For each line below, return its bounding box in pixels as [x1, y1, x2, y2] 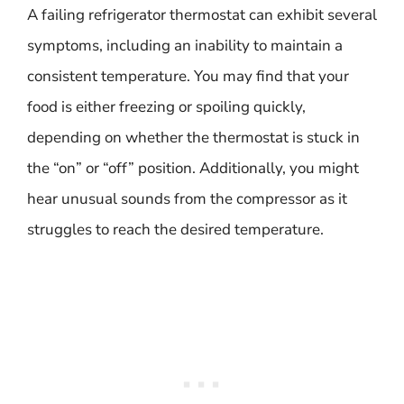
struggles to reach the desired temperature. [27, 219, 324, 240]
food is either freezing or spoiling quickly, [27, 96, 306, 117]
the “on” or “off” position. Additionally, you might [27, 158, 359, 179]
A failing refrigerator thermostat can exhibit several [27, 5, 377, 25]
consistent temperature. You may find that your [27, 66, 349, 87]
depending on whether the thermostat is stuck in [27, 127, 360, 148]
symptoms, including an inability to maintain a [27, 35, 343, 56]
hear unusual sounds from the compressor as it [27, 188, 347, 209]
